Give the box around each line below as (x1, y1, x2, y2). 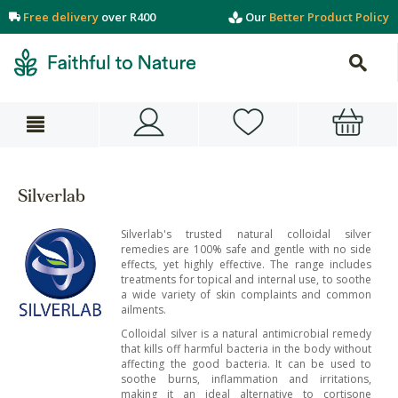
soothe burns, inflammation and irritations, (121, 371, 371, 386)
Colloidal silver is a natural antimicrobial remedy (121, 326, 371, 341)
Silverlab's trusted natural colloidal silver (121, 227, 371, 242)
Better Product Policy (269, 9, 389, 25)
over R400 (99, 9, 155, 25)
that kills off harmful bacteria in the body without (121, 341, 371, 356)
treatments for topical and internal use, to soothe (121, 272, 371, 287)
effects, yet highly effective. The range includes (121, 257, 371, 272)
